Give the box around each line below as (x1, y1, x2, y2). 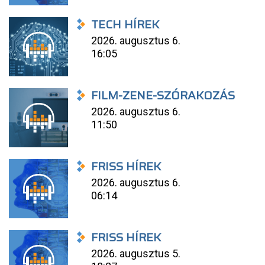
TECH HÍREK (91, 15, 160, 34)
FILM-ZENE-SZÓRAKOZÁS (91, 86, 235, 105)
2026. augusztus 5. (91, 247, 181, 260)
